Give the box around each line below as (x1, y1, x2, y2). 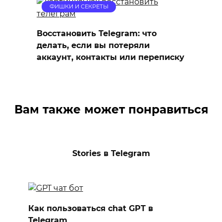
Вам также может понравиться (14, 102, 208, 116)
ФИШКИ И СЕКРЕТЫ (49, 3, 109, 10)
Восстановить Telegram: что (37, 28, 157, 38)
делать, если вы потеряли (37, 40, 150, 50)
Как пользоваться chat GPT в (28, 203, 153, 213)
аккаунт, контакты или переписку (37, 52, 184, 62)
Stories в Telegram (72, 148, 150, 158)
